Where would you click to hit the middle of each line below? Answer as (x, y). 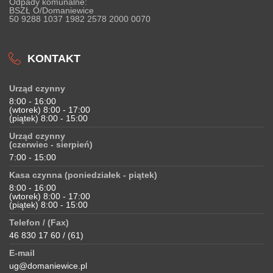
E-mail (22, 253)
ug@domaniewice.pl (48, 266)
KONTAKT (54, 58)
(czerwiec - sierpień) (51, 144)
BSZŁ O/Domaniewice (51, 10)
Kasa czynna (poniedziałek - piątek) (83, 175)
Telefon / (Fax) (39, 222)
